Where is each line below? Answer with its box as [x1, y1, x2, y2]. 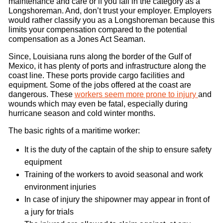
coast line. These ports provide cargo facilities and [8, 71, 185, 80]
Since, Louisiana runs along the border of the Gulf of [8, 52, 191, 61]
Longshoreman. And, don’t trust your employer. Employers [8, 6, 212, 15]
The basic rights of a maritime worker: [8, 126, 140, 135]
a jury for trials [24, 207, 74, 216]
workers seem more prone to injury [74, 90, 198, 99]
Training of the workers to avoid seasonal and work [24, 170, 203, 179]
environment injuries [24, 182, 96, 191]
